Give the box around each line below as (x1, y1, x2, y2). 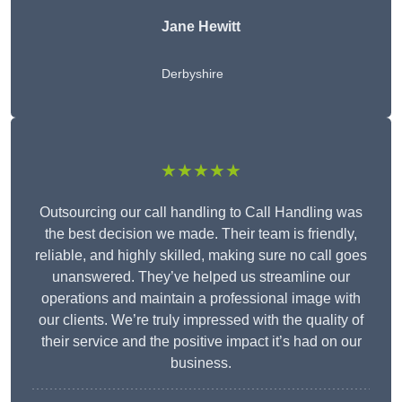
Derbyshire (162, 66, 223, 82)
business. (170, 355, 232, 371)
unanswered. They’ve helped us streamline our (52, 269, 350, 285)
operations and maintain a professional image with (41, 291, 361, 307)
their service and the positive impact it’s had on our (40, 334, 362, 350)
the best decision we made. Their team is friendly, (45, 226, 357, 242)
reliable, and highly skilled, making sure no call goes (35, 248, 367, 264)
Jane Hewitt (162, 19, 240, 35)
